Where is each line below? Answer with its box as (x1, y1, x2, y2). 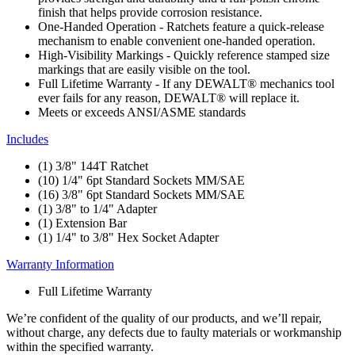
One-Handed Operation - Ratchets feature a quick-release (38, 19, 324, 33)
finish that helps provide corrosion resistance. (38, 5, 262, 19)
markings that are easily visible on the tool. (38, 62, 250, 76)
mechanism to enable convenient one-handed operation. (38, 33, 315, 48)
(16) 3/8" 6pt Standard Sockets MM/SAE (38, 187, 245, 201)
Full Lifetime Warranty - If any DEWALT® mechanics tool (38, 76, 334, 90)
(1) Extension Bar (38, 216, 127, 230)
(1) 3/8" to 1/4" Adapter (38, 201, 157, 216)
